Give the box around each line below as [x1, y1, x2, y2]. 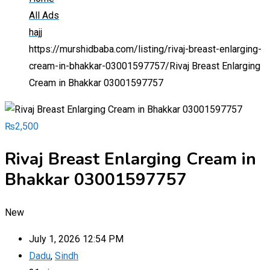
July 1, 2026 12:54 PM [29, 233, 124, 245]
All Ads [29, 10, 59, 22]
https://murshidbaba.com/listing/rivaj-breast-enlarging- [29, 43, 262, 55]
